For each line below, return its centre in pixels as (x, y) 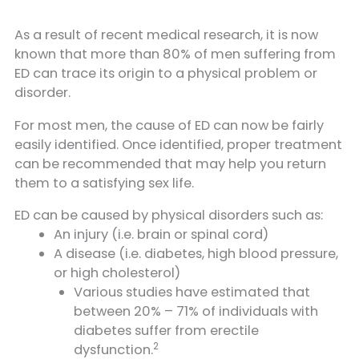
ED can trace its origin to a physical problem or (166, 74)
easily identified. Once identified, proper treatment (178, 144)
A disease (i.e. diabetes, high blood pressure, (196, 254)
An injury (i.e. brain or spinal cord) (161, 235)
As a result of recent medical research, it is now (166, 35)
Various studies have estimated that (192, 292)
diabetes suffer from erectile (166, 331)
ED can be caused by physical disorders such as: (169, 216)
